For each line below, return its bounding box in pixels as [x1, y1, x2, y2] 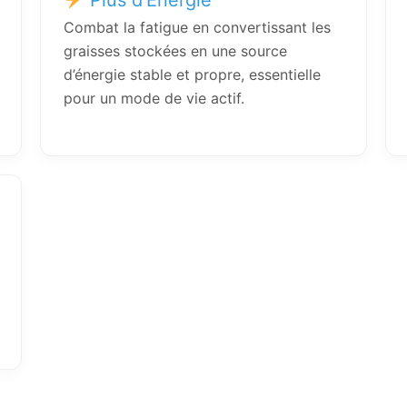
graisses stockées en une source [64, 41, 287, 60]
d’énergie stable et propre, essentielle [64, 65, 321, 84]
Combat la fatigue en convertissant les [64, 17, 331, 36]
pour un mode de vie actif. [64, 88, 244, 107]
